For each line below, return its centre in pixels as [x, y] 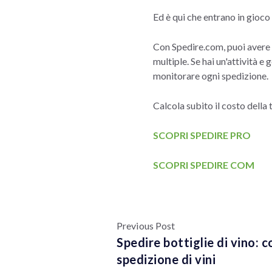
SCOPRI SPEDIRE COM [204, 165]
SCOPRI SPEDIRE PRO [202, 135]
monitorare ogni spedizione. [211, 75]
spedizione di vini [166, 259]
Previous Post [146, 225]
